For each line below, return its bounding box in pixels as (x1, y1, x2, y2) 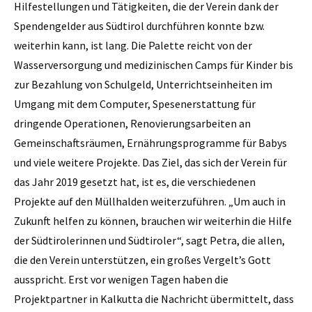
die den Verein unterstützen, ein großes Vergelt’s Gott (14, 252, 271, 267)
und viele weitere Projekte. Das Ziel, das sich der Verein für (14, 155, 287, 169)
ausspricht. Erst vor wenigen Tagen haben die (14, 272, 228, 286)
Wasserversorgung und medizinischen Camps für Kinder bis (14, 57, 293, 72)
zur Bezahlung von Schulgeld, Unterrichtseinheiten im (14, 77, 272, 91)
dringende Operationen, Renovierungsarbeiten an (14, 116, 251, 130)
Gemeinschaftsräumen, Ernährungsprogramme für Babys (14, 135, 287, 150)
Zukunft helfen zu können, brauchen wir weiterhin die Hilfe (14, 213, 292, 228)
